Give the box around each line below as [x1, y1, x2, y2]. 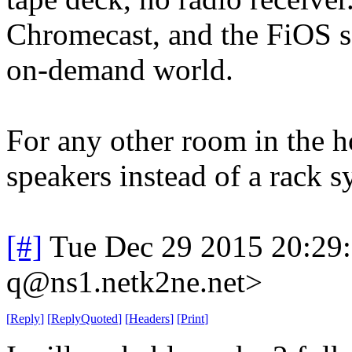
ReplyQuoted [51, 311, 118, 325]
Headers [129, 311, 170, 325]
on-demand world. [6, 52, 233, 86]
